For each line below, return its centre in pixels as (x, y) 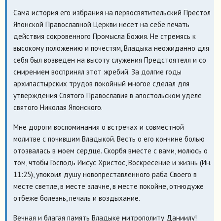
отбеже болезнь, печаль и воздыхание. (76, 198)
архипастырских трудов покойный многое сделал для (101, 83)
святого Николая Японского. (58, 107)
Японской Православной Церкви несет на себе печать (101, 24)
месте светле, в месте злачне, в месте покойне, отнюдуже (108, 186)
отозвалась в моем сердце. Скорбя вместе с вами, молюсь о (110, 150)
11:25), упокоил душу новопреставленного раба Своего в (105, 174)
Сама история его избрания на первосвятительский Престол (112, 12)
